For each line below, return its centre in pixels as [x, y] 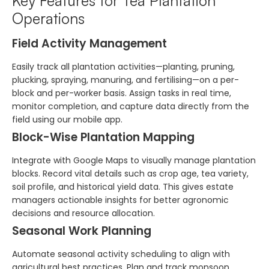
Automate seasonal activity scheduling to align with [121, 254]
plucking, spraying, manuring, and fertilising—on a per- [125, 80]
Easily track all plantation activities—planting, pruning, [123, 66]
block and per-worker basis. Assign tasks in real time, [122, 93]
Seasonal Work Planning [82, 231]
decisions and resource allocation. [83, 213]
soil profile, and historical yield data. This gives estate [123, 186]
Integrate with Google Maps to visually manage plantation [134, 160]
